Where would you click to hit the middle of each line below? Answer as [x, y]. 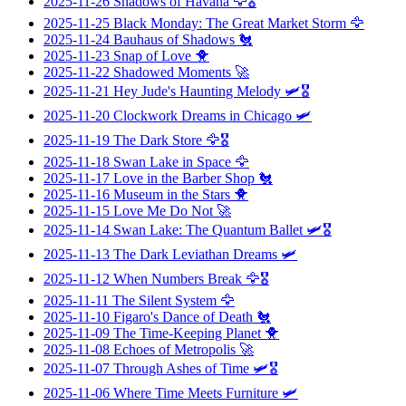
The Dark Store [158, 140]
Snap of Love [152, 55]
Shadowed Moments [172, 72]
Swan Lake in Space [172, 161]
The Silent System [164, 300]
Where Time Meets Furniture [196, 392]
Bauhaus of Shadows [174, 39]
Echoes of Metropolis [174, 349]
